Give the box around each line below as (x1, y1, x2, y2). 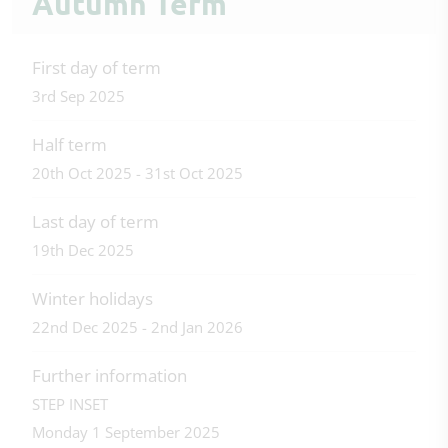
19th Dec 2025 (32, 240, 134, 261)
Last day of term (32, 210, 159, 234)
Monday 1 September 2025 (32, 422, 220, 443)
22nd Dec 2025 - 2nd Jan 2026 (32, 317, 243, 338)
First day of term (32, 56, 161, 80)
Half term (32, 133, 107, 157)
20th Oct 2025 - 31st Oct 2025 (32, 163, 243, 184)
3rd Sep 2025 (32, 86, 125, 107)
